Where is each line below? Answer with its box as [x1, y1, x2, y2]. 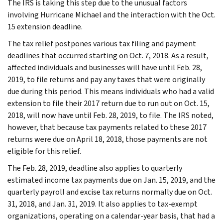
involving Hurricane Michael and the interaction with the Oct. [7, 9, 216, 20]
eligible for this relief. [7, 145, 81, 156]
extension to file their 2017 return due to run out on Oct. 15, [7, 98, 210, 109]
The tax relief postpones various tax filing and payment [7, 38, 196, 49]
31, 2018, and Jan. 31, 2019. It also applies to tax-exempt [7, 198, 198, 209]
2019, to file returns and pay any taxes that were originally [7, 74, 205, 85]
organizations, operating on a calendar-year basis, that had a [7, 210, 215, 221]
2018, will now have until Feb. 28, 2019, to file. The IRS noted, [7, 110, 214, 120]
